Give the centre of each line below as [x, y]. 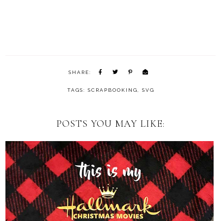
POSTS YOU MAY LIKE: [110, 124]
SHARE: [80, 73]
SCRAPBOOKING [112, 90]
